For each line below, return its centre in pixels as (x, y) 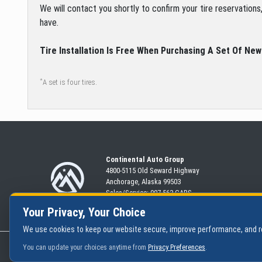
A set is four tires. (70, 82)
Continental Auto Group (145, 160)
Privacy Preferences (177, 247)
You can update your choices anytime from (85, 247)
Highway (187, 171)
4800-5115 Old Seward (140, 171)
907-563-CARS (171, 193)
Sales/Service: (128, 193)
